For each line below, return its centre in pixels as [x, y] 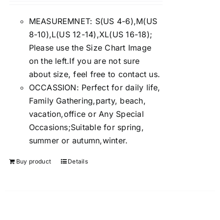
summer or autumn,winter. [78, 140]
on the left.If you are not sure [84, 61]
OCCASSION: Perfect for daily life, [95, 87]
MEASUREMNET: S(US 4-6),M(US [93, 21]
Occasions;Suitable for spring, [86, 127]
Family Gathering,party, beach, [87, 101]
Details [78, 161]
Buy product [34, 161]
